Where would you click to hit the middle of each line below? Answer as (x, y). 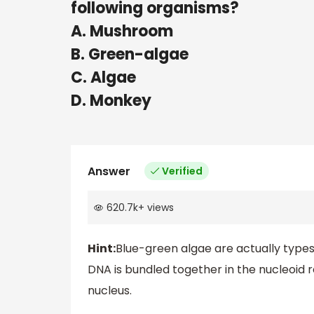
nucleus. (110, 291)
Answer (109, 171)
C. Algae (103, 77)
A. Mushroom (122, 31)
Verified (182, 171)
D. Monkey (111, 100)
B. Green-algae (130, 54)
